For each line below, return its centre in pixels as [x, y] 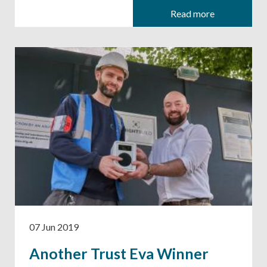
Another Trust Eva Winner [119, 253]
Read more [193, 13]
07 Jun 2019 [54, 226]
